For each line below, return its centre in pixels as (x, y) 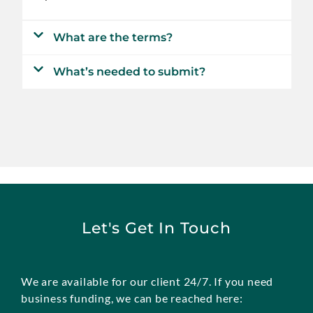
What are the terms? (112, 37)
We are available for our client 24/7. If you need (147, 281)
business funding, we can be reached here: (132, 298)
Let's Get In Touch (156, 228)
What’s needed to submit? (129, 72)
